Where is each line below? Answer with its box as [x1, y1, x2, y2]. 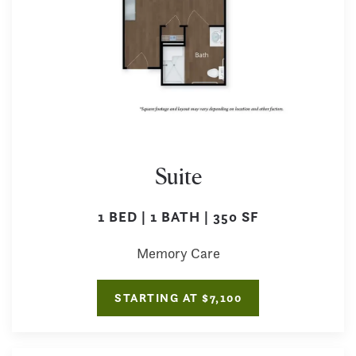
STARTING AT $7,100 [114, 289, 242, 305]
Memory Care [136, 244, 220, 261]
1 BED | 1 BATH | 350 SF [97, 207, 259, 226]
